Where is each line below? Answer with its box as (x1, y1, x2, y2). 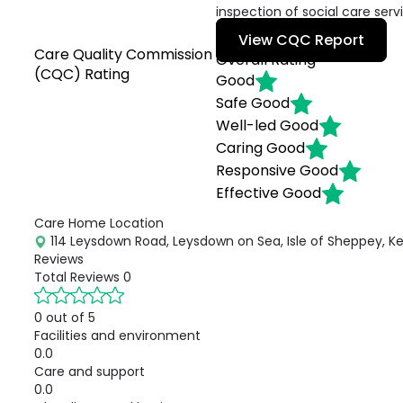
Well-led (216, 114, 277, 136)
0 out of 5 (34, 309, 95, 327)
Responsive (216, 159, 297, 181)
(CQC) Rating (34, 64, 130, 85)
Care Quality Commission (34, 44, 212, 65)
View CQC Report (238, 30, 365, 50)
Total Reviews (34, 268, 120, 286)
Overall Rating (216, 49, 317, 70)
